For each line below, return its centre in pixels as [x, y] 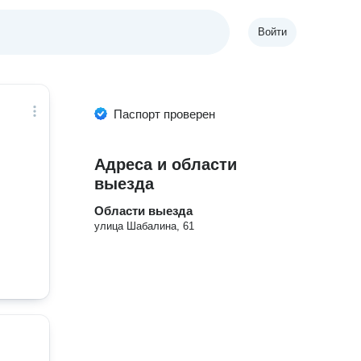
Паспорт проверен [165, 114]
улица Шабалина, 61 [145, 226]
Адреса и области [166, 164]
